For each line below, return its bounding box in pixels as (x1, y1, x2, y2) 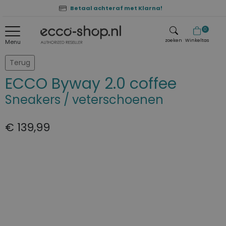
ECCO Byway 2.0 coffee (5, 73, 177, 94)
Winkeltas (185, 37, 209, 43)
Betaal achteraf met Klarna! (70, 4, 162, 12)
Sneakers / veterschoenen (5, 91, 163, 108)
